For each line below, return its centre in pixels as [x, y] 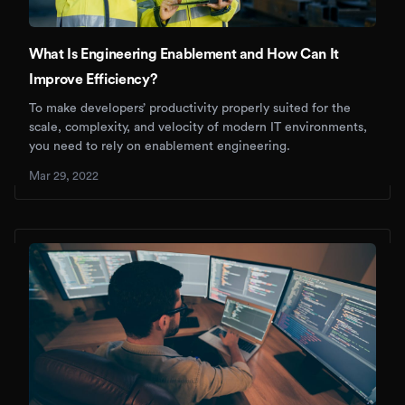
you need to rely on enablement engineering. [160, 147]
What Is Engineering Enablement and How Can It [184, 55]
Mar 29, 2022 [64, 176]
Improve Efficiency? [93, 80]
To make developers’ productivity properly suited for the [190, 109]
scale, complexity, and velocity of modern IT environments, [198, 128]
